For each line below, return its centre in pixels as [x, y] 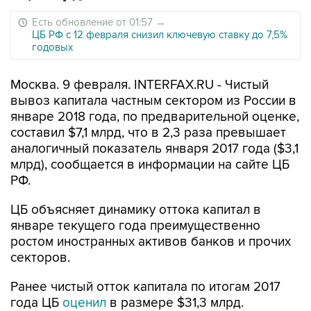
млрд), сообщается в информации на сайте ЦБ [150, 165]
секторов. [40, 258]
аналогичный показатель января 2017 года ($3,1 [154, 149]
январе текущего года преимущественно [135, 226]
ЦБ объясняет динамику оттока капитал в [136, 210]
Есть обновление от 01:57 [94, 22]
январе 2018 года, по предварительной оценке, [155, 117]
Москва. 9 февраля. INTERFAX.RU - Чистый [140, 85]
